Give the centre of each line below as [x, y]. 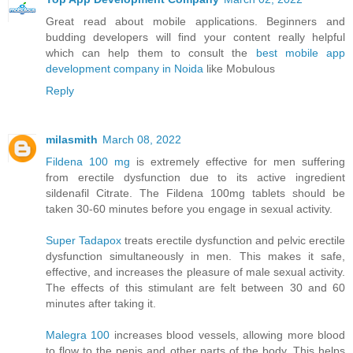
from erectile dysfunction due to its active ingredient [195, 178]
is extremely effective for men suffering [238, 162]
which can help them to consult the [151, 53]
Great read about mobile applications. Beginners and [195, 22]
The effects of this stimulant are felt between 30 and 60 [195, 288]
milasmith [72, 140]
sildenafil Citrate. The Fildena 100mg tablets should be [195, 193]
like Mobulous [241, 69]
